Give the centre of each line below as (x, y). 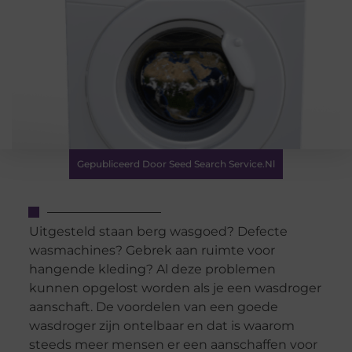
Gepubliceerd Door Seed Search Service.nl (176, 164)
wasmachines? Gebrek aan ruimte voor (152, 251)
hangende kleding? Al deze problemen (152, 269)
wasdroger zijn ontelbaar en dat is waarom (161, 326)
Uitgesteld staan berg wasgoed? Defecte (158, 232)
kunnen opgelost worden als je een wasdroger (175, 288)
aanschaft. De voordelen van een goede (153, 307)
